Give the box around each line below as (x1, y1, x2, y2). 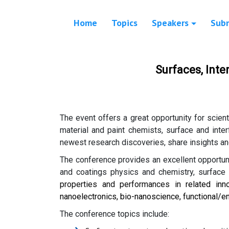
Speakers (151, 17, 189, 29)
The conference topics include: (60, 209, 169, 219)
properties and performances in (60, 179, 186, 190)
